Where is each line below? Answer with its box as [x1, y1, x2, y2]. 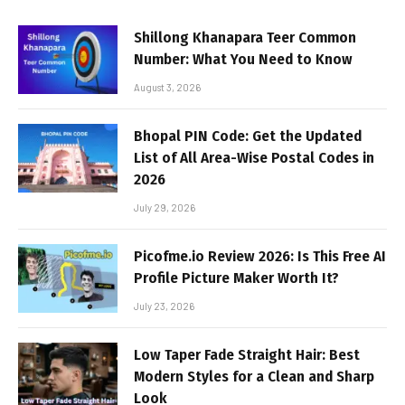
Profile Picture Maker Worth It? [134, 268, 339, 287]
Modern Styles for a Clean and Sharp [134, 366, 374, 386]
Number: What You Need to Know [134, 49, 353, 69]
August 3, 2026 [134, 80, 201, 93]
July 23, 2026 [134, 299, 194, 312]
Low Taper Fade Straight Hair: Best [134, 344, 360, 364]
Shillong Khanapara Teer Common [134, 27, 356, 47]
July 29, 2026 [134, 201, 195, 213]
